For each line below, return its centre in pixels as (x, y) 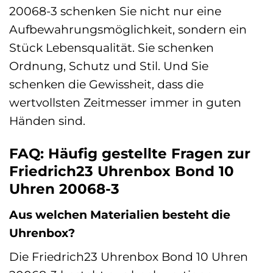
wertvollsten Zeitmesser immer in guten (125, 103)
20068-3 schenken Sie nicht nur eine (115, 11)
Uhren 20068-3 (64, 189)
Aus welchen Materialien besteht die (120, 214)
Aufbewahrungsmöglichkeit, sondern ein (128, 30)
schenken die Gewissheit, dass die (106, 84)
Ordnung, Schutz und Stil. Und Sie (109, 66)
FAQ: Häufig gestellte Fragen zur (130, 154)
